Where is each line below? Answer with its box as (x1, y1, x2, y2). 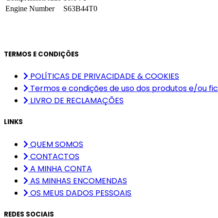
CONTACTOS (30, 150, 79, 162)
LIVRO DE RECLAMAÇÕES (30, 95, 124, 107)
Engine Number (5, 4, 54, 13)
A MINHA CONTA (30, 163, 92, 174)
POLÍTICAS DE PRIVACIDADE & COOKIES (30, 71, 179, 82)
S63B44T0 (63, 4, 97, 13)
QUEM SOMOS (30, 138, 83, 150)
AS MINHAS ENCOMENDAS (30, 175, 127, 186)
